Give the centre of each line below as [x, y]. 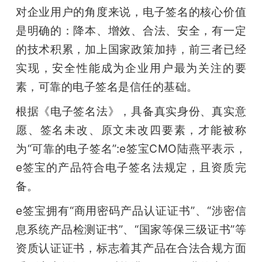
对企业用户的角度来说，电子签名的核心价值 [131, 12]
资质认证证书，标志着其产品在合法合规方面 [131, 248]
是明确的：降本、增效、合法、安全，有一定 [131, 31]
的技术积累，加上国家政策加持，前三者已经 [131, 49]
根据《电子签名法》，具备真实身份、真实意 [131, 111]
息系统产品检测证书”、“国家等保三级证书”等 [131, 230]
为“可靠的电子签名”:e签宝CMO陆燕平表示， [131, 149]
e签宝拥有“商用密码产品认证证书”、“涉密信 [131, 211]
